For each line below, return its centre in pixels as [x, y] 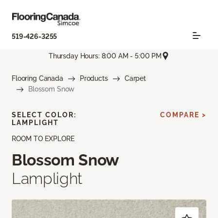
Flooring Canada [37, 79]
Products [94, 79]
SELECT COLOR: [44, 115]
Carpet [135, 79]
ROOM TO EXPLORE [43, 139]
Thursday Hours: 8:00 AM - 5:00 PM [105, 56]
